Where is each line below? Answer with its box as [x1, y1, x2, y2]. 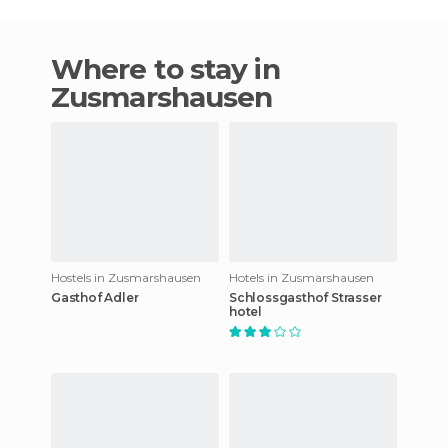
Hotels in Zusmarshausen [229, 269, 374, 285]
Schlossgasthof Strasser [229, 289, 382, 305]
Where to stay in [51, 51, 84, 86]
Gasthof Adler [51, 289, 139, 305]
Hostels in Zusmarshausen [51, 269, 201, 285]
